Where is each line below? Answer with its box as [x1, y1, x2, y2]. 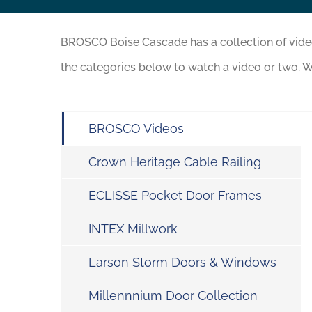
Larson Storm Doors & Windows [88, 255, 276, 270]
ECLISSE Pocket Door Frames [88, 188, 262, 203]
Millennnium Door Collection [88, 288, 258, 303]
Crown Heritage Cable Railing [88, 155, 261, 169]
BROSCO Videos [88, 121, 184, 136]
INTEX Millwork [88, 221, 178, 236]
